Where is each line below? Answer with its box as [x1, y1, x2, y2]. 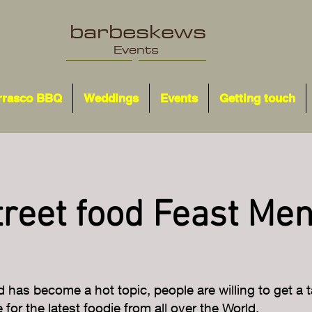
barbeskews [70, 14, 206, 48]
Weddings [84, 91, 139, 105]
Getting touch [219, 91, 295, 105]
